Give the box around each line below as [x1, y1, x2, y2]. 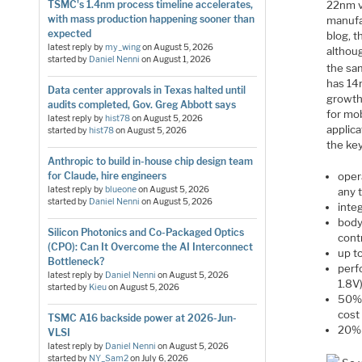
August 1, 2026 [152, 53, 211, 65]
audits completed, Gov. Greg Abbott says [47, 98, 236, 111]
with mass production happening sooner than [47, 12, 255, 25]
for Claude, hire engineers [47, 169, 166, 182]
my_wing [104, 41, 141, 53]
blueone [104, 183, 137, 195]
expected [47, 27, 91, 40]
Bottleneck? [47, 255, 104, 267]
